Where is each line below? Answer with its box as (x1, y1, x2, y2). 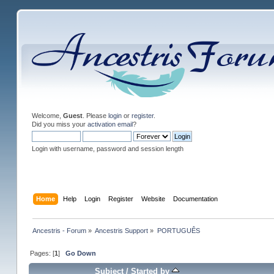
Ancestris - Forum (32, 226, 87, 234)
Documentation (173, 194, 218, 202)
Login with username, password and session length (31, 145, 183, 152)
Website (141, 194, 166, 202)
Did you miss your (31, 120, 87, 128)
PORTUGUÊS (157, 226, 200, 234)
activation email (87, 120, 133, 128)
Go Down (65, 249, 97, 257)
